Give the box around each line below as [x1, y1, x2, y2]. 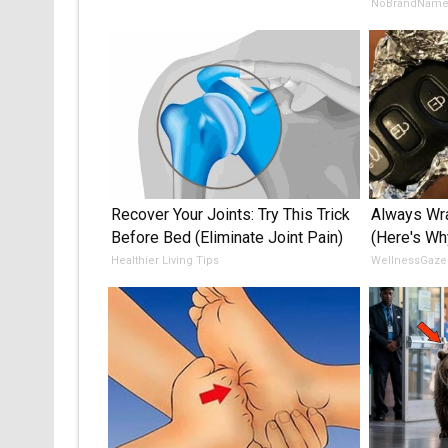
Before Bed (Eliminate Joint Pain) [110, 227, 343, 247]
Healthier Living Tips [110, 253, 219, 267]
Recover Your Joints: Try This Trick [110, 204, 350, 224]
